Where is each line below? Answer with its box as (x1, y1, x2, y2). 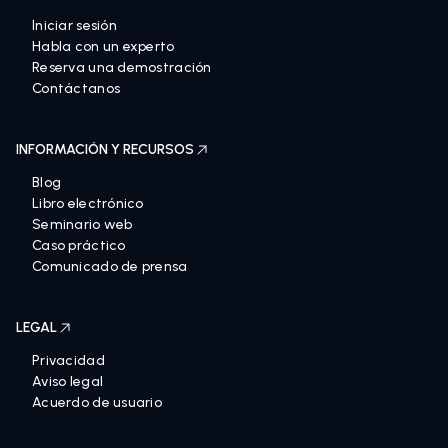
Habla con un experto (32, 38, 175, 55)
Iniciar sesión (32, 17, 117, 34)
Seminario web (32, 216, 133, 233)
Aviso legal (32, 373, 104, 390)
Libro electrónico (32, 195, 144, 212)
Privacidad (32, 352, 105, 369)
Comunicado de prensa (32, 258, 188, 275)
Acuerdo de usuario (32, 394, 163, 411)
